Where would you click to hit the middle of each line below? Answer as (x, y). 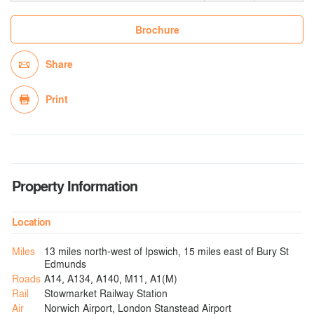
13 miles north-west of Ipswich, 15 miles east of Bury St (166, 251)
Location (32, 222)
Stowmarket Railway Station (106, 293)
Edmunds (65, 264)
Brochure (157, 30)
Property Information (75, 186)
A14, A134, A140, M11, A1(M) (111, 278)
